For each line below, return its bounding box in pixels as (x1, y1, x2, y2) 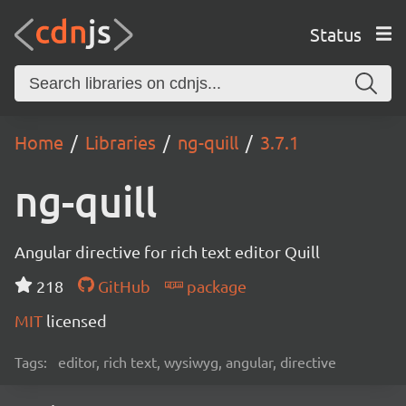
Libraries (85, 130, 156, 153)
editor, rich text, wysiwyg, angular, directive (58, 353, 336, 371)
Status (309, 22, 362, 45)
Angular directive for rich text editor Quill (14, 242, 320, 261)
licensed (46, 311, 107, 330)
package (182, 276, 246, 295)
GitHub (93, 276, 150, 295)
